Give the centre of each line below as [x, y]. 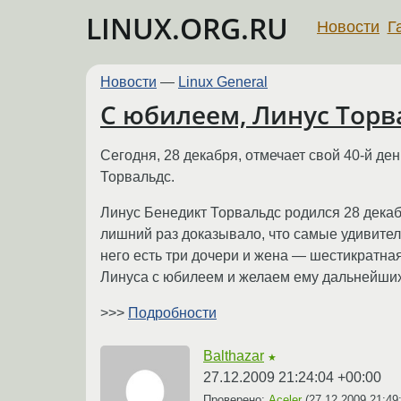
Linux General [223, 82]
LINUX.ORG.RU [187, 28]
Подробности [172, 312]
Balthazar [234, 355]
